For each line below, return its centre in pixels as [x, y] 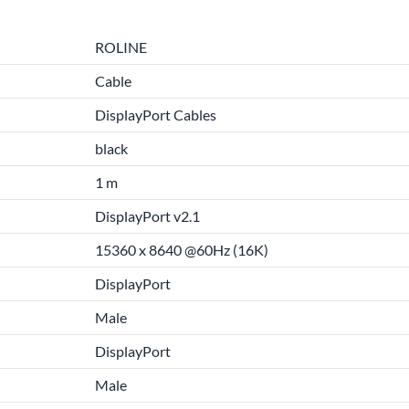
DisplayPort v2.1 [147, 216]
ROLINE [121, 47]
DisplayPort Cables [156, 115]
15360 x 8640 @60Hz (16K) [182, 250]
